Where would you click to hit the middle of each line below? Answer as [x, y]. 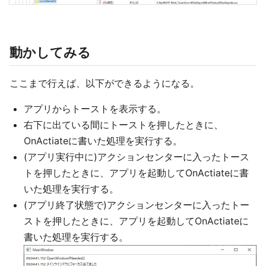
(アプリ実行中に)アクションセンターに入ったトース [137, 157]
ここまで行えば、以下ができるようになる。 [104, 83]
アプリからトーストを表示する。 [95, 109]
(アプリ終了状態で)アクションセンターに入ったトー [137, 205]
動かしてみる [50, 53]
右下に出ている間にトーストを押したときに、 [123, 125]
